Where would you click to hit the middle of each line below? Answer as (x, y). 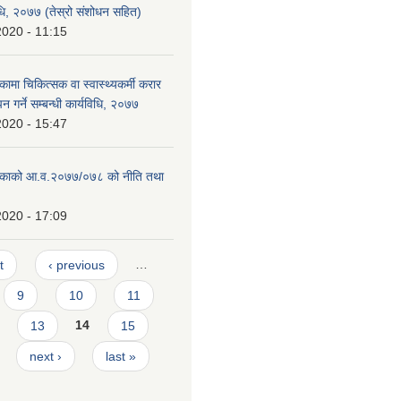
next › (45, 356)
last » (120, 356)
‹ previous (76, 264)
